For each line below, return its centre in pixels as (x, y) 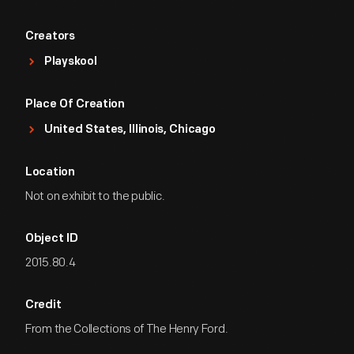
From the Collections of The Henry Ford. (127, 329)
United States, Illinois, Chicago (130, 130)
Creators (50, 37)
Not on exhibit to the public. (95, 196)
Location (50, 173)
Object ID (52, 239)
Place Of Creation (75, 105)
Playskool (71, 62)
